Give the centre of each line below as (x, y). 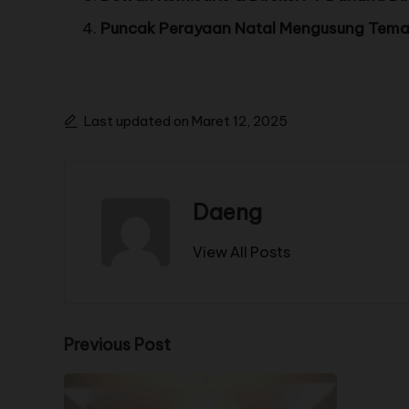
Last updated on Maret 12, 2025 (186, 121)
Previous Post (117, 344)
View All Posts (241, 251)
